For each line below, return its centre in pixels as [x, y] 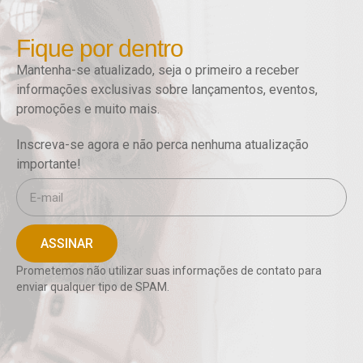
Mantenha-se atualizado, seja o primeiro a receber [158, 70]
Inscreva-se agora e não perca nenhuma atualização [162, 145]
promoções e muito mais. [90, 109]
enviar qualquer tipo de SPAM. [94, 287]
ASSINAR [67, 243]
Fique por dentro [100, 48]
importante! [49, 164]
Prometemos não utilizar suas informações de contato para [169, 271]
